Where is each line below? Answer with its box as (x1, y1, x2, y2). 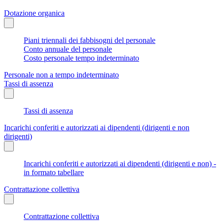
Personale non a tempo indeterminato (4, 70, 119, 79)
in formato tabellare (24, 168, 84, 177)
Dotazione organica (4, 8, 65, 17)
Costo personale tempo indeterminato (24, 53, 139, 62)
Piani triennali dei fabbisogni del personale (24, 36, 155, 44)
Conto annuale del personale (24, 44, 112, 53)
